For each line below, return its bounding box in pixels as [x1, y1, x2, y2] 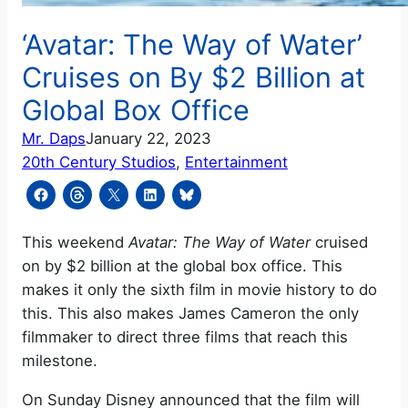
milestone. [22, 352, 97, 371]
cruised [311, 233, 368, 252]
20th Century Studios [22, 152, 176, 171]
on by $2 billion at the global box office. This [22, 257, 342, 276]
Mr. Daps [22, 128, 86, 148]
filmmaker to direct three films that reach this [22, 328, 348, 347]
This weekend [22, 233, 128, 252]
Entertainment [185, 152, 288, 171]
